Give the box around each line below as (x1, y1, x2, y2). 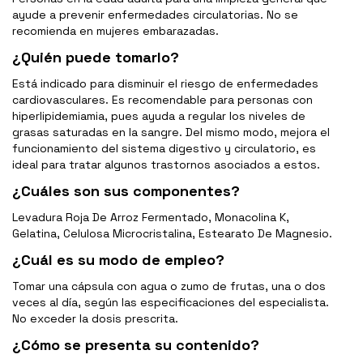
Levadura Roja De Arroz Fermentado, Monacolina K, (12, 210, 289, 225)
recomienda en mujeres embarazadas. (12, 23, 219, 39)
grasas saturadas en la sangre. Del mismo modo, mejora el (12, 125, 330, 140)
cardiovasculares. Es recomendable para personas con (12, 92, 313, 108)
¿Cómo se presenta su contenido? (12, 335, 259, 355)
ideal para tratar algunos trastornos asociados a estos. (12, 157, 320, 173)
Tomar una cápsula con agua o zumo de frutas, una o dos (12, 279, 326, 294)
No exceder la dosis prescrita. (12, 311, 178, 327)
